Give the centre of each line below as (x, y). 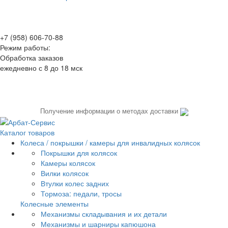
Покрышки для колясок (79, 153)
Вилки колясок (65, 173)
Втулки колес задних (75, 183)
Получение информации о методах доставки (110, 111)
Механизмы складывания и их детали (104, 214)
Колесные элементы (54, 204)
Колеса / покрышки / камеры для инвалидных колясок (110, 143)
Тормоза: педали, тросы (81, 194)
